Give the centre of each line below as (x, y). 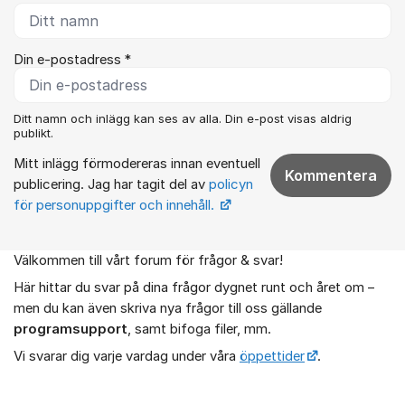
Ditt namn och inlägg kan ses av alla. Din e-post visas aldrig (183, 118)
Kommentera (331, 175)
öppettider (272, 357)
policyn (231, 184)
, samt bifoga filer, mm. (199, 329)
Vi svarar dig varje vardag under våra (127, 357)
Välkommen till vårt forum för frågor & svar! (148, 260)
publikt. (33, 132)
